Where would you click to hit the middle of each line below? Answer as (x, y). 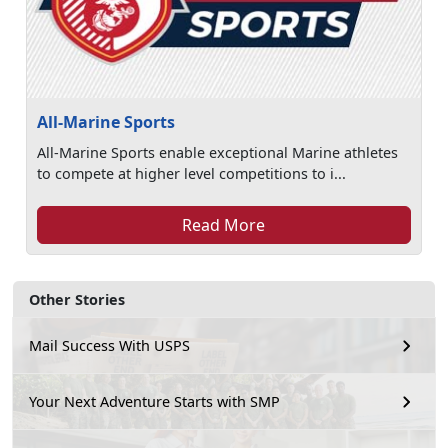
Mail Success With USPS (109, 346)
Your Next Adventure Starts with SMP (154, 402)
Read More (224, 224)
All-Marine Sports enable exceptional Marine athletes (218, 152)
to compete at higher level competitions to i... (192, 173)
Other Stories (77, 299)
